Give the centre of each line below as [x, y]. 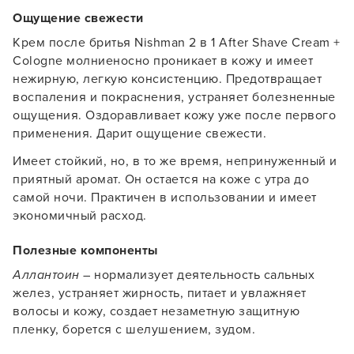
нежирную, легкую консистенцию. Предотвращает [167, 79]
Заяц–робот [177, 300]
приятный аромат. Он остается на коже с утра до [161, 179]
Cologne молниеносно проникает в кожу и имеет [163, 61]
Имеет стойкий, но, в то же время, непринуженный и [175, 161]
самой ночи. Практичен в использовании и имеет [165, 198]
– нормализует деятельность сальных [197, 275]
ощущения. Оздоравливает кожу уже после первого [174, 115]
